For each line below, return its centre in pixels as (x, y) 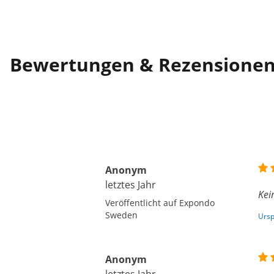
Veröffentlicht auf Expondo (160, 203)
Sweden (121, 215)
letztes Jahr (131, 185)
